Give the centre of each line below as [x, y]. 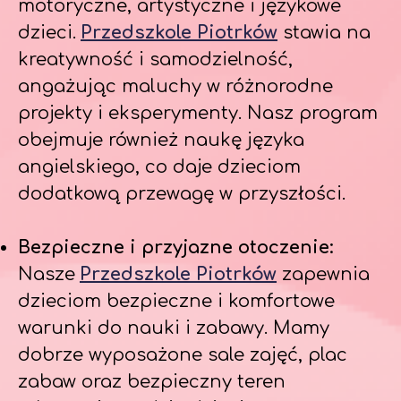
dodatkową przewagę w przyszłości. [182, 194]
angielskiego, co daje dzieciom [159, 167]
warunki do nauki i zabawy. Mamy [174, 328]
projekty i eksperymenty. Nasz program [198, 113]
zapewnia [323, 274]
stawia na [324, 33]
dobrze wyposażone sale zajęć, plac [183, 355]
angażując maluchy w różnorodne [175, 86]
